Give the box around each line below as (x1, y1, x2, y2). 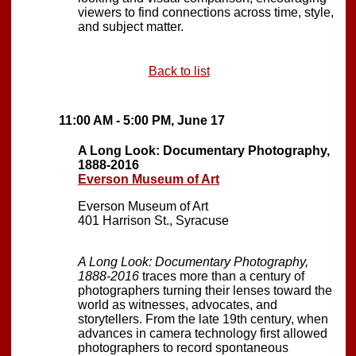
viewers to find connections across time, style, (78, 5, 334, 19)
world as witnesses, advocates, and (78, 297, 277, 311)
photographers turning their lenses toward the (78, 283, 332, 297)
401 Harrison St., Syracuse (78, 213, 229, 227)
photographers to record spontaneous (78, 340, 288, 354)
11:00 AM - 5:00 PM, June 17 (59, 113, 225, 127)
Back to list (148, 64, 210, 78)
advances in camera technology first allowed (78, 326, 327, 340)
